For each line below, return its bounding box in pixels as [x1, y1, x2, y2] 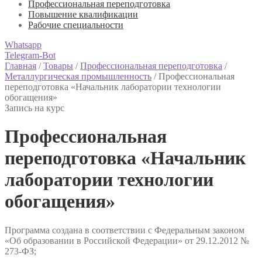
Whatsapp [5, 40, 42, 50]
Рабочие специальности [28, 20, 123, 30]
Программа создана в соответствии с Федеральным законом [5, 225, 244, 235]
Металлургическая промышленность [5, 71, 151, 81]
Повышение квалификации [28, 9, 138, 19]
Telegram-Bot [5, 50, 56, 60]
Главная [5, 61, 36, 71]
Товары [43, 61, 73, 71]
